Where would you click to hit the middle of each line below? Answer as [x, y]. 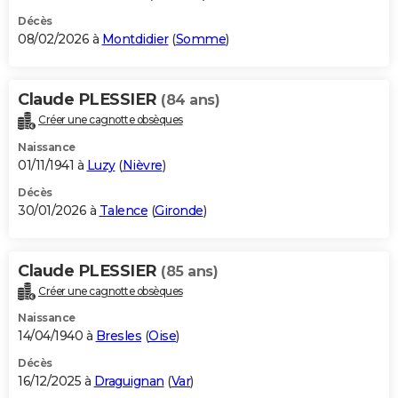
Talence [123, 210]
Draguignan [129, 382]
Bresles [118, 336]
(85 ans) [189, 271]
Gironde [179, 210]
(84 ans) [190, 99]
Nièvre [142, 165]
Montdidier [135, 39]
